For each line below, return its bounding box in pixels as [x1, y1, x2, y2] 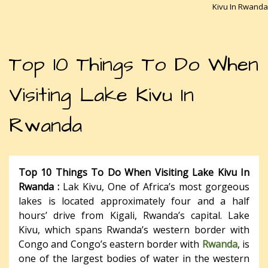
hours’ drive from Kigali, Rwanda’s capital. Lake [19, 208, 249, 222]
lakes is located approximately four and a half [19, 194, 249, 208]
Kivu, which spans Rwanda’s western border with [19, 223, 249, 236]
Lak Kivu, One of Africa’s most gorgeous [63, 179, 249, 193]
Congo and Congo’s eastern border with [19, 237, 202, 251]
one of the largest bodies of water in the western [19, 251, 249, 265]
